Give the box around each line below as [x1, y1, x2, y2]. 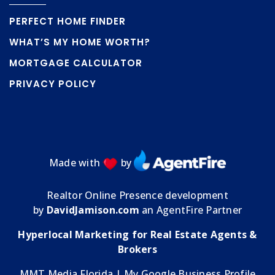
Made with [48, 156, 103, 170]
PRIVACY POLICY [9, 77, 96, 90]
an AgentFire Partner [139, 203, 242, 217]
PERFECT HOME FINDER [9, 15, 126, 28]
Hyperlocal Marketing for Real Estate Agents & [18, 228, 257, 242]
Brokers [118, 242, 157, 257]
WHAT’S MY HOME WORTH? [9, 36, 150, 48]
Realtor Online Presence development [47, 188, 228, 203]
